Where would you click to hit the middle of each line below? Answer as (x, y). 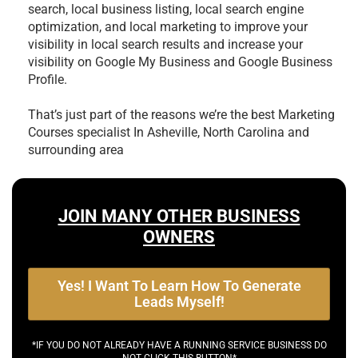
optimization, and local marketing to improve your (168, 26)
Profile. (48, 79)
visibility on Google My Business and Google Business (180, 62)
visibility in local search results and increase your (165, 44)
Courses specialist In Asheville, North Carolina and (169, 132)
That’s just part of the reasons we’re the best (153, 114)
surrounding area (76, 149)
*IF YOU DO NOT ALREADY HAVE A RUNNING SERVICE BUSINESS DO (179, 345)
